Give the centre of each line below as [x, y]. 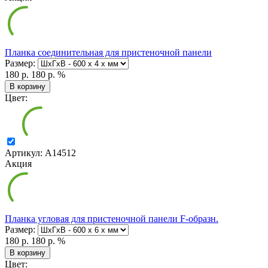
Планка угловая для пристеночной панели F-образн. [112, 219]
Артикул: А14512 [40, 153]
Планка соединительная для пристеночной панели [108, 53]
